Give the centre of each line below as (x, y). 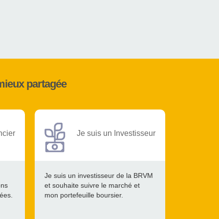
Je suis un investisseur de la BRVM (99, 175)
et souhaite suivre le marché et (92, 185)
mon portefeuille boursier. (84, 195)
